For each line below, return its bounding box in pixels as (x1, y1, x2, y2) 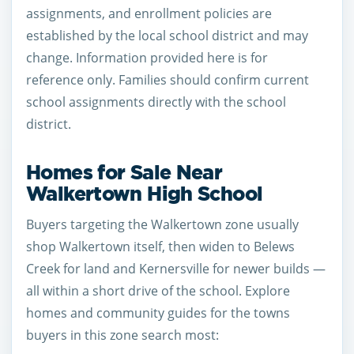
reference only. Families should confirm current (26, 71, 309, 89)
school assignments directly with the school (26, 93, 286, 111)
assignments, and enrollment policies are (26, 5, 272, 23)
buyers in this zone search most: (26, 326, 219, 344)
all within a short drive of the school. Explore (26, 282, 290, 299)
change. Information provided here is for (26, 49, 268, 67)
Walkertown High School (26, 179, 263, 207)
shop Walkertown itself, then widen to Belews (26, 238, 295, 255)
